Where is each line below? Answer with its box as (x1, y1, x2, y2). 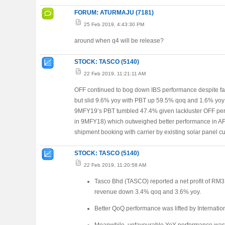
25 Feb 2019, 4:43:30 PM (82, 22, 144, 27)
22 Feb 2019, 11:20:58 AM (82, 162, 146, 168)
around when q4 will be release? (74, 37, 164, 44)
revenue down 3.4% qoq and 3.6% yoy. (94, 188, 201, 195)
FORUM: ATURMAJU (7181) (74, 9, 154, 16)
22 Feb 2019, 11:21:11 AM (82, 71, 146, 76)
